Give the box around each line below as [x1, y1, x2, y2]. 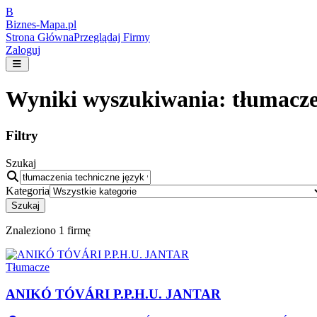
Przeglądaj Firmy [74, 31, 150, 43]
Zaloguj [6, 44, 40, 56]
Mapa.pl [40, 18, 76, 30]
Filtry [6, 127, 38, 143]
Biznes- [6, 18, 40, 30]
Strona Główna [6, 31, 74, 43]
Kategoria [6, 184, 50, 197]
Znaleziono [6, 224, 56, 236]
